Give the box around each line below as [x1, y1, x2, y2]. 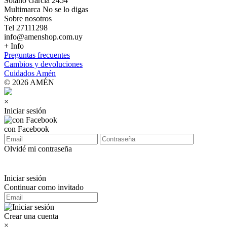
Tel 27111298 [4, 23, 48, 32]
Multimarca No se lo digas [4, 5, 88, 14]
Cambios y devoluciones [4, 60, 83, 68]
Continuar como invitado [4, 183, 84, 192]
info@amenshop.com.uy [4, 32, 83, 41]
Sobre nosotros [4, 14, 52, 23]
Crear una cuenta [4, 212, 58, 220]
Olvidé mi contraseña [4, 144, 72, 153]
